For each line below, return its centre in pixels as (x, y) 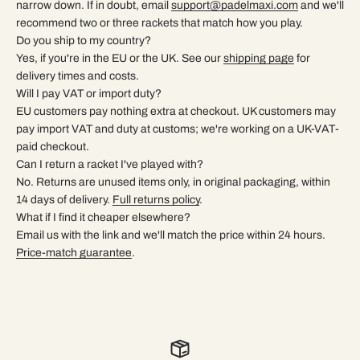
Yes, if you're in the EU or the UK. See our (120, 58)
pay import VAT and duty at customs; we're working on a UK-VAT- (178, 129)
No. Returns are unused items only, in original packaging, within (173, 182)
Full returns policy (156, 199)
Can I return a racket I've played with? (110, 164)
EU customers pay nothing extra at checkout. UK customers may (176, 111)
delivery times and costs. (78, 76)
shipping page (259, 58)
